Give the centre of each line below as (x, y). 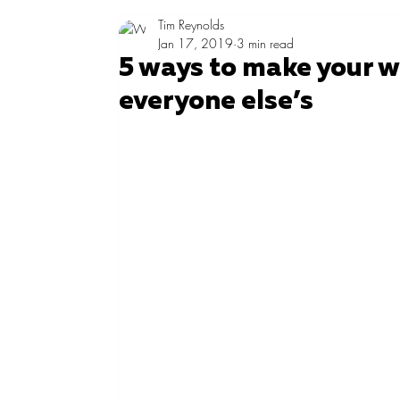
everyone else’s (217, 102)
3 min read (266, 43)
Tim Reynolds (192, 25)
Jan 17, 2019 (196, 43)
